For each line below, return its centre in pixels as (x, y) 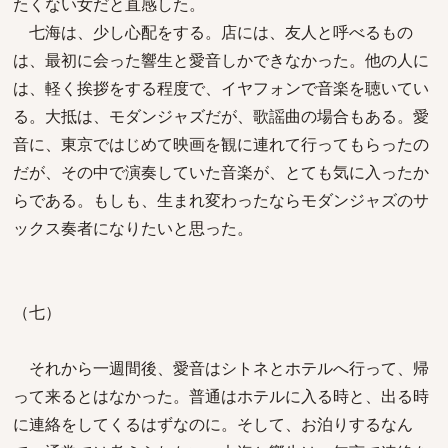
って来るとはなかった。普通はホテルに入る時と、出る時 (221, 396)
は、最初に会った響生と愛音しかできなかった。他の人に (221, 60)
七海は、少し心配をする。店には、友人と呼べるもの (213, 32)
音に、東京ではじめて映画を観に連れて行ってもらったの (221, 144)
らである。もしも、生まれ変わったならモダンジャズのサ (221, 200)
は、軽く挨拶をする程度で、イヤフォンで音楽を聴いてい (221, 88)
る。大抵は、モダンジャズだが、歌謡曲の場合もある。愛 (221, 116)
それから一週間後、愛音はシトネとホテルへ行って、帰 (221, 368)
